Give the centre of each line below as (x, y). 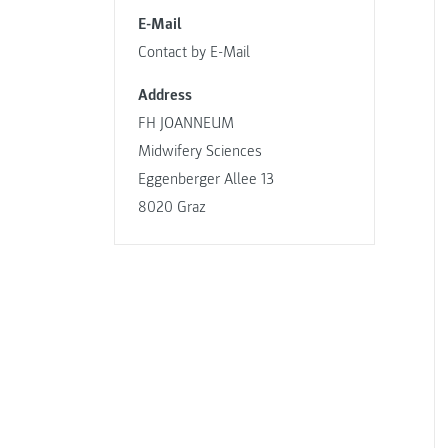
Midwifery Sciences (199, 151)
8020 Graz (171, 207)
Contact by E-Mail (193, 52)
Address (164, 95)
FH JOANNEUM (185, 123)
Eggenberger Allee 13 (205, 179)
